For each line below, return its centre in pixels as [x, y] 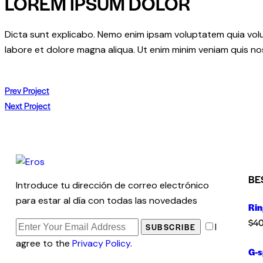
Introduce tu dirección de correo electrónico [112, 185]
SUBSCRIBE [171, 227]
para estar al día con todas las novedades [107, 200]
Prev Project [27, 90]
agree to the [44, 244]
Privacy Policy [101, 244]
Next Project [28, 105]
